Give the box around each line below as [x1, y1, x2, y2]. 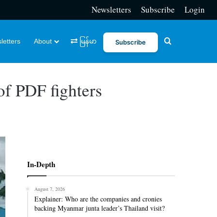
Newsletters [92, 4, 131, 15]
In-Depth [27, 158, 55, 170]
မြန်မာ [77, 37, 96, 45]
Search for [170, 35, 202, 46]
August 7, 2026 [34, 185, 65, 192]
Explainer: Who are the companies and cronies [34, 194, 162, 203]
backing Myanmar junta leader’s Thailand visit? [34, 203, 165, 213]
